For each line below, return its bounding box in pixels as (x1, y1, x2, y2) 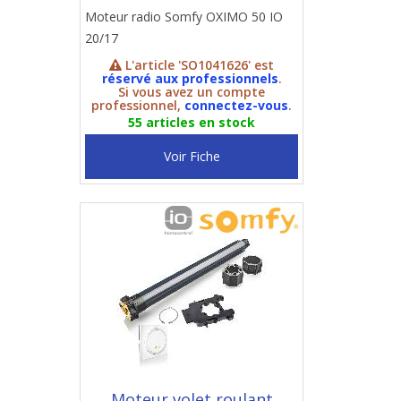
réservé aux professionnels (101, 70, 278, 87)
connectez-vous (184, 97, 288, 114)
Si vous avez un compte (118, 83, 265, 100)
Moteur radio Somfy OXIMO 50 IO (85, 8, 283, 25)
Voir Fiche (163, 148, 220, 165)
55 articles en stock (128, 114, 255, 131)
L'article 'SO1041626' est (122, 56, 274, 73)
